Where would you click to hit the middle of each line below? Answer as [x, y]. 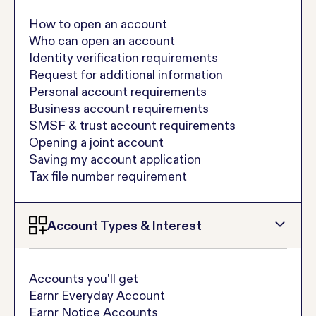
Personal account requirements [118, 91]
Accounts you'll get [84, 278]
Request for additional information [126, 74]
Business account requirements [119, 108]
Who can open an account [102, 41]
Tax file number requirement [108, 176]
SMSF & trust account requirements [132, 125]
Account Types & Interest [125, 225]
